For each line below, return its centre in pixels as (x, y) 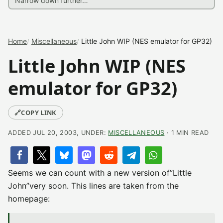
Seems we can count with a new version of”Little (100, 173)
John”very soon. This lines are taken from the (93, 186)
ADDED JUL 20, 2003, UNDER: (58, 133)
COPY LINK (39, 112)
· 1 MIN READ (187, 133)
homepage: (29, 199)
